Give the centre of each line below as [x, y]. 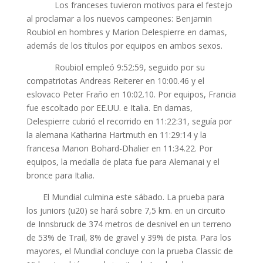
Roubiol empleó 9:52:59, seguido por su [115, 67]
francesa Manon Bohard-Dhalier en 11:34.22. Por [119, 148]
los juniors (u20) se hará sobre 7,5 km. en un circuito [126, 210]
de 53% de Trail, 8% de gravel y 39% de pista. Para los [129, 237]
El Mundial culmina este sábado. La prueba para [125, 197]
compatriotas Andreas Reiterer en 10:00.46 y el [115, 81]
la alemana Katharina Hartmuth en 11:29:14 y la [116, 135]
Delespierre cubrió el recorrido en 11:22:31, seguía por [129, 121]
